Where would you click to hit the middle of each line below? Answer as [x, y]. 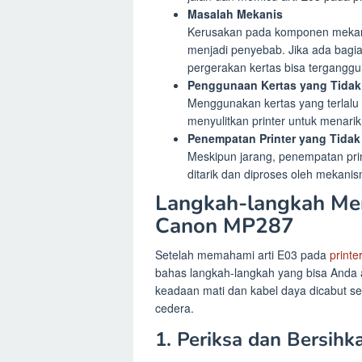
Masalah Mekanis [235, 14]
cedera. [175, 307]
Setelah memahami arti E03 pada [242, 254]
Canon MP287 [225, 225]
